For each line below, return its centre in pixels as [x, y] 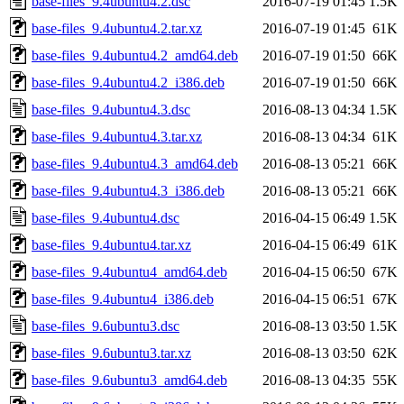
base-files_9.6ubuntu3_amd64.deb [129, 380]
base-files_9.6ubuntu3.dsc [106, 326]
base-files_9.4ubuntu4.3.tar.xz [117, 136]
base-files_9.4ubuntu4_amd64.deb [129, 271]
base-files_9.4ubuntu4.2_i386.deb [128, 82]
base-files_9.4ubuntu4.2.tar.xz [117, 28]
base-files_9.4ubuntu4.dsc [106, 217]
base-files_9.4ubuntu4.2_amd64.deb [135, 55]
